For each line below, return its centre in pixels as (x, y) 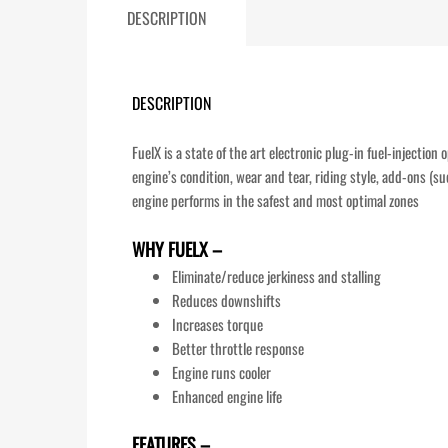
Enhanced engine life (227, 395)
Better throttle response (238, 347)
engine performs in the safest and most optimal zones (275, 200)
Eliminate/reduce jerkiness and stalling (276, 275)
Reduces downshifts (226, 299)
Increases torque (217, 323)
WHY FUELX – (177, 248)
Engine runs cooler (221, 371)
